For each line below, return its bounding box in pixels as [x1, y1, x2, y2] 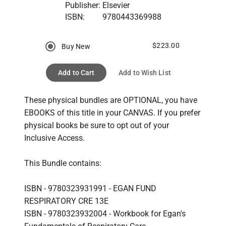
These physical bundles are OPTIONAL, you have [24, 95, 197, 105]
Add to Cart [58, 68, 95, 77]
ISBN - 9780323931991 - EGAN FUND [24, 183, 156, 193]
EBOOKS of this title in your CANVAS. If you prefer [24, 107, 200, 118]
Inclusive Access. [24, 133, 85, 143]
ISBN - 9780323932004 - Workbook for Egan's [24, 208, 186, 218]
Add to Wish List [119, 68, 171, 77]
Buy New [62, 42, 90, 50]
